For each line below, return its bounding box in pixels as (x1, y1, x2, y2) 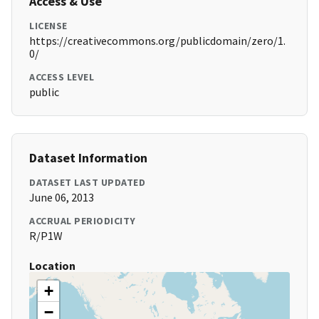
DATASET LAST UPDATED (29, 176, 145, 189)
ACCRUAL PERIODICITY (29, 214, 136, 228)
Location (29, 258, 75, 273)
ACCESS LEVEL (29, 70, 94, 84)
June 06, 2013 (29, 190, 94, 205)
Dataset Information (29, 150, 147, 167)
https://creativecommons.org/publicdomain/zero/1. (29, 33, 286, 48)
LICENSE (29, 19, 68, 33)
